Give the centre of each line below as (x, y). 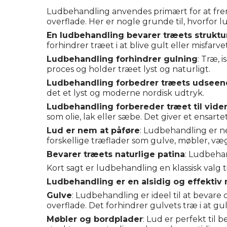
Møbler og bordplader (95, 219)
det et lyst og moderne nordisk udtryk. (125, 93)
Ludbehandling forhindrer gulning (122, 59)
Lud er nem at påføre (93, 130)
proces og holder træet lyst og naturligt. (128, 69)
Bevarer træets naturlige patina (116, 154)
